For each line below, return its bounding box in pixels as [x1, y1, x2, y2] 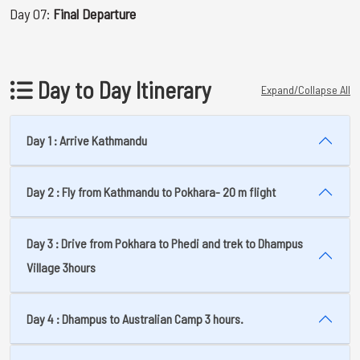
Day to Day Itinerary [33, 76, 211, 104]
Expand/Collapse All [261, 83, 350, 96]
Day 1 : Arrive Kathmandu [27, 133, 147, 148]
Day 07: [10, 5, 53, 22]
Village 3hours [27, 260, 96, 275]
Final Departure [53, 5, 136, 22]
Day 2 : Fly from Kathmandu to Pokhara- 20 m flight [27, 184, 276, 199]
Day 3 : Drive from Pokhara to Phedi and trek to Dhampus [27, 235, 303, 251]
